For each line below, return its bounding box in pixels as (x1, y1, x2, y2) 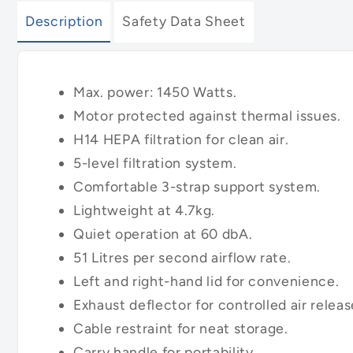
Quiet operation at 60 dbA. (73, 225, 253, 243)
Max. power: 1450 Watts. (73, 84, 237, 101)
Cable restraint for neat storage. (73, 320, 288, 337)
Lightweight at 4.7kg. (73, 202, 215, 219)
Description (25, 12, 103, 29)
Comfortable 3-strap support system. (73, 178, 321, 195)
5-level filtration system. (73, 154, 237, 172)
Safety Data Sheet (122, 12, 246, 29)
